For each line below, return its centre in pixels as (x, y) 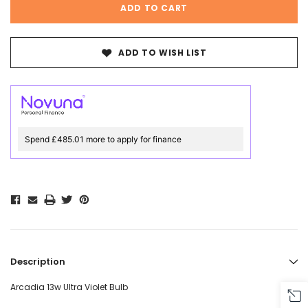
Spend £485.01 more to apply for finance (103, 140)
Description (38, 262)
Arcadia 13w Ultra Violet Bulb (69, 287)
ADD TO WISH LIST (162, 53)
